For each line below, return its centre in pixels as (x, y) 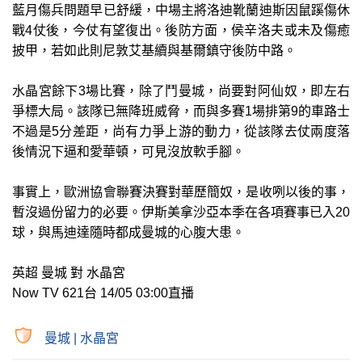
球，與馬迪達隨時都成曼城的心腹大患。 (128, 232)
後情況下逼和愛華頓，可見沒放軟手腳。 (128, 151)
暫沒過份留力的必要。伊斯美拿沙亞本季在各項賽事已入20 (181, 212)
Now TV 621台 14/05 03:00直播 (103, 293)
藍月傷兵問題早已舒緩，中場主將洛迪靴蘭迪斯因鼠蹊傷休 (181, 10)
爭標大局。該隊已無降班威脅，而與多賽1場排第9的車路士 (181, 111)
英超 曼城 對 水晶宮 (69, 272)
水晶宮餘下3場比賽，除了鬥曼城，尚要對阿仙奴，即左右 (181, 90)
